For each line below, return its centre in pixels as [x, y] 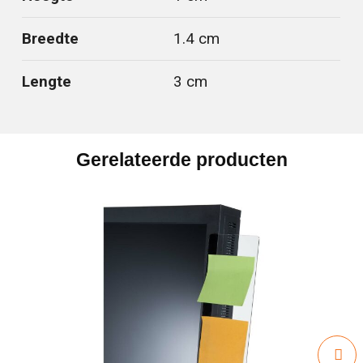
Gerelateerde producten [181, 159]
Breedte [51, 38]
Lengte [47, 81]
